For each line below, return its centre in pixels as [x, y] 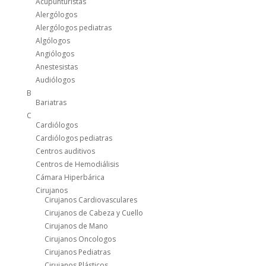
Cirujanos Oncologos [80, 239]
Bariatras [51, 103]
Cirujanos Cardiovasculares [91, 200]
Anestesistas [56, 67]
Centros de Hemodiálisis [77, 164]
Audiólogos [55, 80]
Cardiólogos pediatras [74, 138]
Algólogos [53, 41]
